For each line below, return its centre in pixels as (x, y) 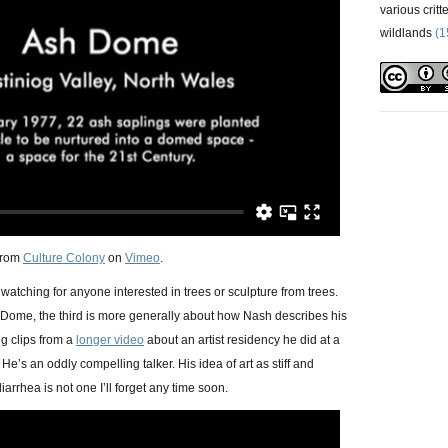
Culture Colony (64, 258)
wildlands (406, 33)
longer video (110, 340)
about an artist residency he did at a (242, 340)
